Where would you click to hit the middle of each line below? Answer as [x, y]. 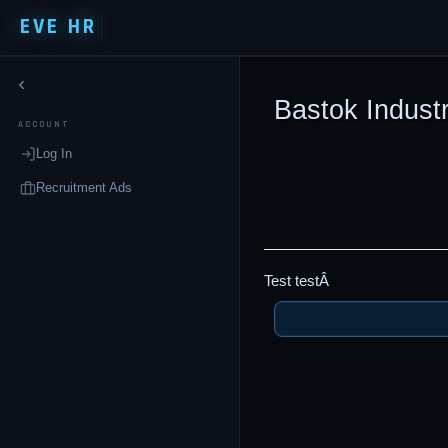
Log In [54, 153]
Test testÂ [298, 280]
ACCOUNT [44, 124]
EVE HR [58, 27]
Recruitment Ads [84, 187]
